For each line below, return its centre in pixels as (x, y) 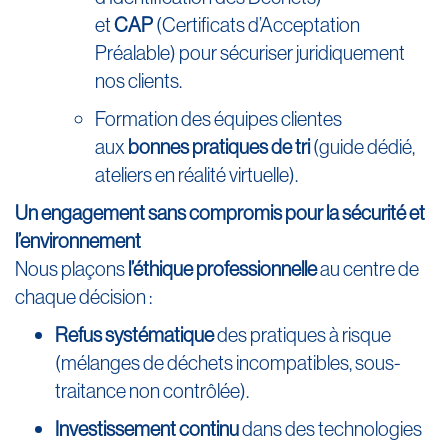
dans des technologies (330, 428)
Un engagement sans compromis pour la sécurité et (220, 212)
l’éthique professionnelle (222, 268)
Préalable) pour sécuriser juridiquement (250, 52)
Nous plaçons (71, 268)
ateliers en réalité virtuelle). (196, 174)
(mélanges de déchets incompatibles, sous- (228, 362)
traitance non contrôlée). (152, 390)
